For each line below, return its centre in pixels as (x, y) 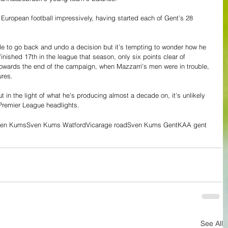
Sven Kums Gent (152, 124)
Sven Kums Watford (56, 124)
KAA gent (192, 124)
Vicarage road (107, 124)
